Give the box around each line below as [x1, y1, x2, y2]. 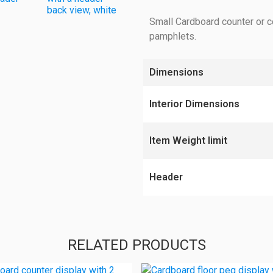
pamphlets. [149, 30, 197, 42]
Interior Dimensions [149, 98, 240, 110]
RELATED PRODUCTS [67, 236, 206, 253]
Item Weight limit [149, 135, 228, 146]
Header [149, 171, 183, 183]
